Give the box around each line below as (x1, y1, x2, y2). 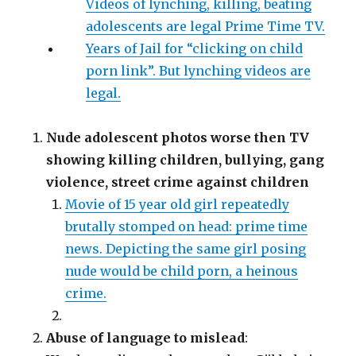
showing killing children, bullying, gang (46, 152, 325, 168)
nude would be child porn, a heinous (65, 263, 299, 280)
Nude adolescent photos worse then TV (46, 130, 310, 146)
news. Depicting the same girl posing (65, 241, 307, 257)
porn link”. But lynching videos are (86, 63, 311, 79)
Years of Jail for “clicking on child (86, 41, 304, 57)
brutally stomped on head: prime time (65, 219, 308, 235)
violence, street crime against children (46, 174, 310, 191)
